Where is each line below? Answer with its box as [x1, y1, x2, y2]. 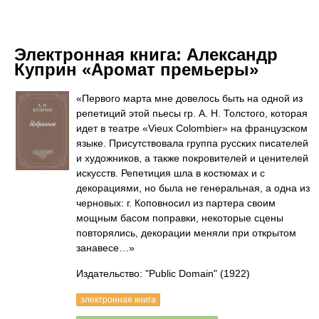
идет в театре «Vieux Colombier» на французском [76, 122, 308, 134]
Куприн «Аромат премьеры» [14, 60, 258, 79]
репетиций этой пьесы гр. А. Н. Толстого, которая [76, 108, 308, 119]
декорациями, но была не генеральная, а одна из [76, 182, 310, 194]
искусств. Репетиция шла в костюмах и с [76, 167, 265, 179]
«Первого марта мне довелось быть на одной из [76, 93, 303, 104]
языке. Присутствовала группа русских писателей [76, 137, 308, 149]
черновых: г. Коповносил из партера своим [76, 197, 276, 209]
